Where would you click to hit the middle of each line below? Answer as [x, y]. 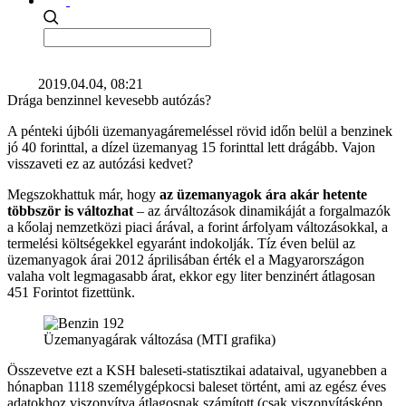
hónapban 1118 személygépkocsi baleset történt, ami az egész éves [197, 387]
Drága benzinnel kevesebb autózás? [109, 100]
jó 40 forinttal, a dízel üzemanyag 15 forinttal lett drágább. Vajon [191, 147]
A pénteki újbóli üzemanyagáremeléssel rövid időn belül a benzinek [200, 131]
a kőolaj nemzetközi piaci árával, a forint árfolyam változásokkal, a [198, 227]
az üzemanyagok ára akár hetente [263, 194]
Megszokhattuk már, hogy [83, 194]
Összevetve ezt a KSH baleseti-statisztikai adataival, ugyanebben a [197, 370]
